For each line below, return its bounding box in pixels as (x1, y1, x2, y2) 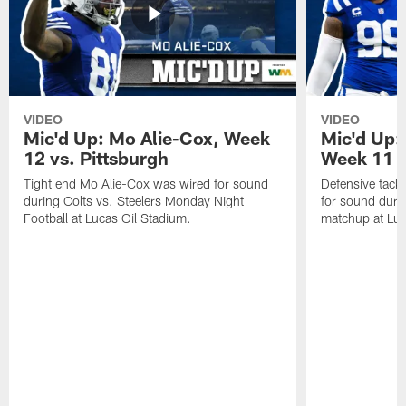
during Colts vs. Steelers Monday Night (24, 193, 245, 209)
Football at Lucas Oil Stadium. (24, 210, 192, 227)
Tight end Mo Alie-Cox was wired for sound (24, 176, 269, 192)
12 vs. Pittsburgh (24, 147, 169, 169)
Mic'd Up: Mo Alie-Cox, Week (24, 127, 271, 150)
